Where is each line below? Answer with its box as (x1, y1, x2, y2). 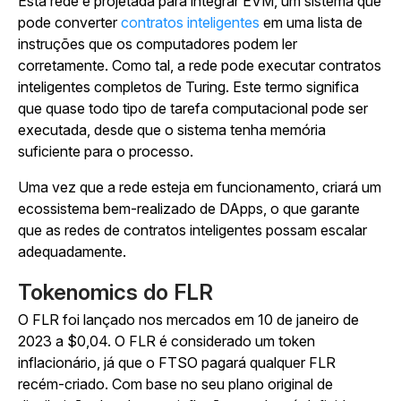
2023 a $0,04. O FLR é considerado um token (18, 332, 315, 350)
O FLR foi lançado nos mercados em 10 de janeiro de (18, 311, 359, 328)
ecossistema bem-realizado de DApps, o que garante (18, 200, 360, 218)
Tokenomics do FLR (18, 279, 213, 305)
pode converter (18, 13, 121, 31)
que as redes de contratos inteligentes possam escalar (18, 221, 367, 239)
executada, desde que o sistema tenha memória (18, 121, 326, 139)
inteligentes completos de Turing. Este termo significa (18, 78, 359, 96)
